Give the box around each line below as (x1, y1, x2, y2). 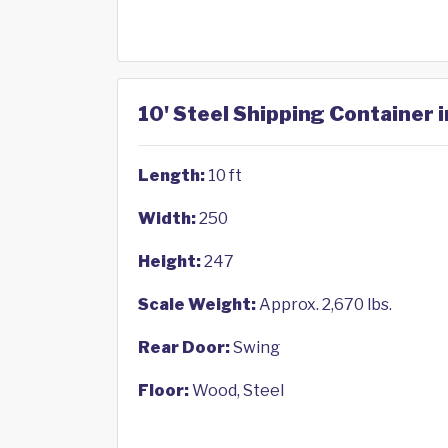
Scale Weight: (138, 295, 256, 314)
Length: (138, 166, 205, 185)
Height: (138, 252, 201, 271)
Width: (138, 209, 196, 228)
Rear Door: (138, 338, 230, 357)
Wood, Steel (189, 381, 284, 400)
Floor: (138, 381, 189, 400)
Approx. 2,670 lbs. (256, 295, 392, 314)
